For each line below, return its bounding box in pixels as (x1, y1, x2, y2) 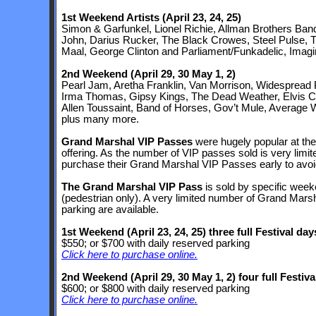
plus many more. (61, 114, 139, 125)
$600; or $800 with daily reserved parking (61, 283, 250, 294)
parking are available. (61, 204, 159, 215)
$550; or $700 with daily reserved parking (61, 238, 250, 249)
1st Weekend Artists (61, 12, 162, 23)
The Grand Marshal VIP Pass (61, 181, 202, 193)
